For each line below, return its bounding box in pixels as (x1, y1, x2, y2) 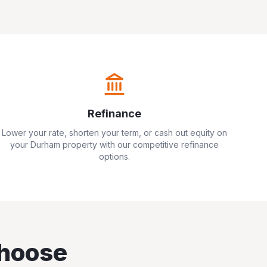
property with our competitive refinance (60, 139, 219, 150)
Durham (30, 139, 60, 150)
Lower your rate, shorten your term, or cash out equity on (2, 128, 227, 138)
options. (99, 151, 130, 162)
